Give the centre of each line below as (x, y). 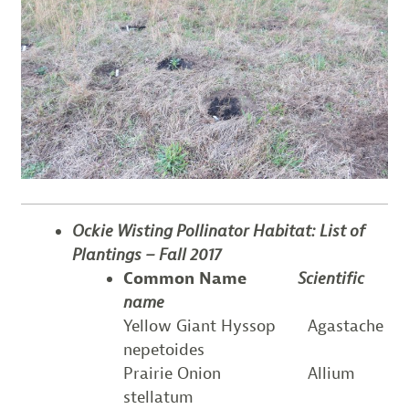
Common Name (194, 278)
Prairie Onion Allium (239, 373)
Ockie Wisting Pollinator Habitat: (195, 231)
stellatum (158, 397)
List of (342, 231)
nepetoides (163, 349)
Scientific (314, 278)
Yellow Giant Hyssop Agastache (253, 325)
